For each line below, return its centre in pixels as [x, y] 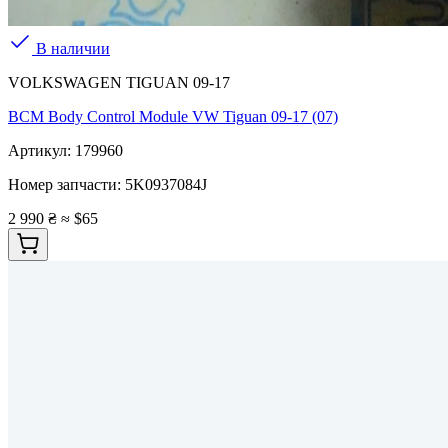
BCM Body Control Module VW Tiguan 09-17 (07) [173, 117]
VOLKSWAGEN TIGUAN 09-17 [119, 83]
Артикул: [41, 151]
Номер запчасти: [66, 185]
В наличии [71, 49]
